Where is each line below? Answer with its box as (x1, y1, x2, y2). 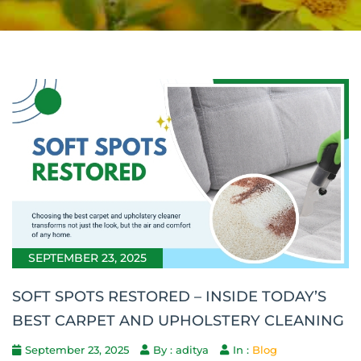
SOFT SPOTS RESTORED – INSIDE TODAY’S (12, 287, 326, 305)
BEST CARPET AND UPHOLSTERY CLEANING (12, 311, 344, 330)
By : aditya (153, 342, 209, 356)
